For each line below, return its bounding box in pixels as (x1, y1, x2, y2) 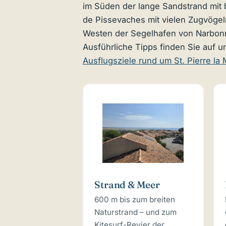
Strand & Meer (94, 179, 160, 191)
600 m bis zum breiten (94, 194, 176, 204)
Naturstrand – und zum (94, 207, 177, 217)
